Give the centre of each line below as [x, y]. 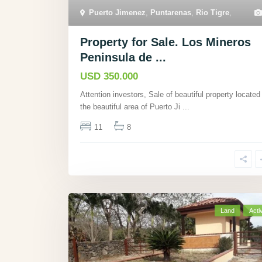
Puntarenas [171, 12]
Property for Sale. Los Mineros [166, 42]
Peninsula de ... [123, 57]
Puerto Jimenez [117, 12]
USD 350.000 [109, 76]
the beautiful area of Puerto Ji [131, 106]
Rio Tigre [213, 12]
